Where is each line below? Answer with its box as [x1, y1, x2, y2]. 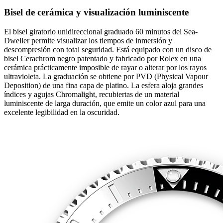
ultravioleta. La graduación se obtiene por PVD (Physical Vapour [4, 72, 208, 81]
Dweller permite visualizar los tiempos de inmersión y [4, 36, 172, 45]
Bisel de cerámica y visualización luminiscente [4, 7, 189, 18]
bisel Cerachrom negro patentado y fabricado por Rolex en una [4, 54, 201, 63]
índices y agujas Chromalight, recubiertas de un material [4, 90, 179, 99]
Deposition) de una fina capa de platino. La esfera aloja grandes [4, 81, 203, 90]
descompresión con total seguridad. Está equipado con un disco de [4, 45, 212, 54]
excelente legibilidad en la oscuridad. [4, 108, 119, 116]
